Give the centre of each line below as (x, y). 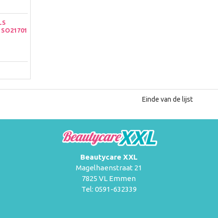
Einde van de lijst (167, 99)
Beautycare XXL (109, 157)
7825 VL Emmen (109, 178)
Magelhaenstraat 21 (109, 168)
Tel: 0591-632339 (109, 189)
